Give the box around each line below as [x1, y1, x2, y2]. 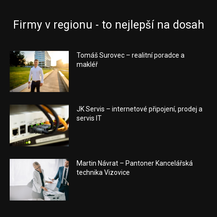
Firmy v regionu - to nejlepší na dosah [13, 18, 204, 31]
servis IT [77, 114, 102, 123]
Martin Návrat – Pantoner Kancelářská [77, 159, 193, 167]
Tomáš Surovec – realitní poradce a [77, 51, 185, 59]
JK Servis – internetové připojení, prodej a [77, 105, 203, 113]
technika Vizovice [77, 168, 130, 176]
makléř [77, 60, 98, 68]
